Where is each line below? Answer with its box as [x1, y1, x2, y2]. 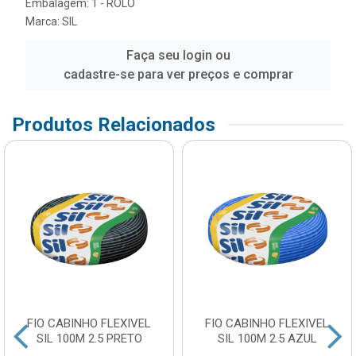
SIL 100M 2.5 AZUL [217, 331, 317, 346]
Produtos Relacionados [12, 113, 215, 136]
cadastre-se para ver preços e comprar [63, 66, 293, 82]
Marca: [25, 14, 62, 28]
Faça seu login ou [126, 47, 230, 63]
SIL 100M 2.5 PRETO [36, 331, 142, 346]
